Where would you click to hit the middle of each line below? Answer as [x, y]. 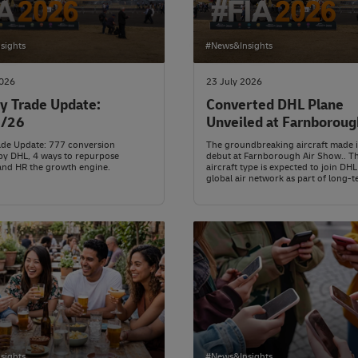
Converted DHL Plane [275, 105]
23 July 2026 [234, 82]
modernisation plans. [251, 190]
